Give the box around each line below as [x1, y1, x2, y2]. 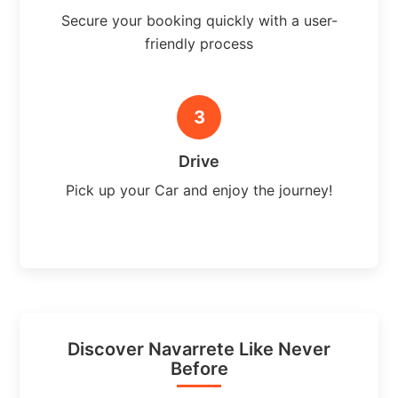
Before [170, 357, 228, 379]
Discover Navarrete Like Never [68, 338, 330, 360]
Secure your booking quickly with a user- [60, 11, 338, 29]
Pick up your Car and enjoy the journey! [66, 180, 332, 199]
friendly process [145, 34, 253, 52]
